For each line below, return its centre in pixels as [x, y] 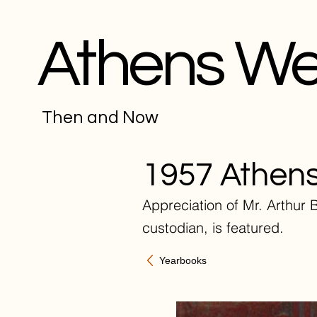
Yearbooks [183, 260]
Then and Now [100, 117]
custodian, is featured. [213, 227]
